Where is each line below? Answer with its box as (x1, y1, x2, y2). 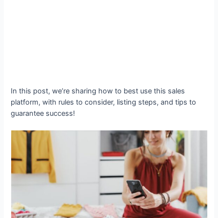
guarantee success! (11, 109, 75, 118)
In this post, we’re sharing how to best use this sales (11, 86, 185, 95)
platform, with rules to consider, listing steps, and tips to (11, 97, 197, 107)
